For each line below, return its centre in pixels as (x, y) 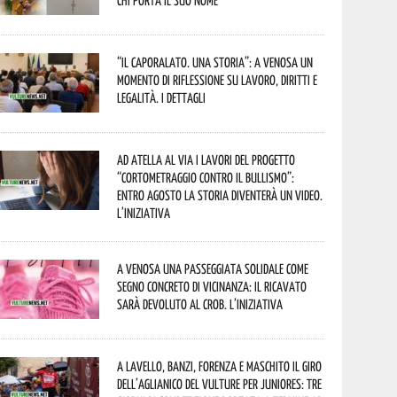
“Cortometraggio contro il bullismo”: (206, 177)
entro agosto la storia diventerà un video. (220, 195)
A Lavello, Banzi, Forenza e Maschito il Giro (220, 366)
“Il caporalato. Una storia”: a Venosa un (215, 62)
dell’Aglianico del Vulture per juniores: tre (220, 384)
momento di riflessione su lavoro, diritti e (218, 80)
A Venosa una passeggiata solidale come (213, 269)
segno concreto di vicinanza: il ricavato (212, 286)
